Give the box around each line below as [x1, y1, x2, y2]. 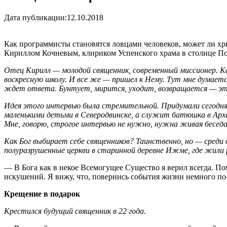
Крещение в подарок [4, 189, 80, 198]
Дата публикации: [4, 13, 67, 22]
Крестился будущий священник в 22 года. [4, 206, 146, 215]
